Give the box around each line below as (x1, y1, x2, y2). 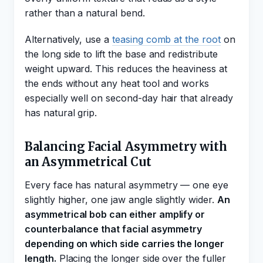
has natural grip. (25, 107, 97, 119)
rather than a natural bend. (25, 7, 145, 19)
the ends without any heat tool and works (25, 77, 210, 89)
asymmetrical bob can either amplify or (25, 208, 205, 220)
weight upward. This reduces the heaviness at (25, 63, 227, 75)
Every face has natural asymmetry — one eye (25, 179, 228, 191)
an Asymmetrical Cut (25, 154, 151, 169)
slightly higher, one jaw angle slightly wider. (25, 194, 217, 205)
